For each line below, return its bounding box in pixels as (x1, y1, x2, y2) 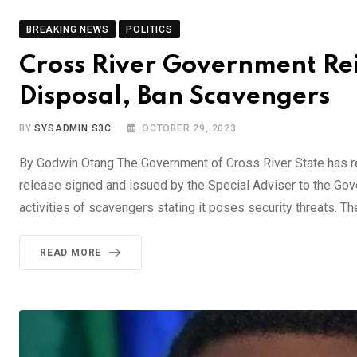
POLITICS (126, 23, 173, 35)
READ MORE (40, 246, 102, 258)
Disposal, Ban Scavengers (19, 84, 330, 109)
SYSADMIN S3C (34, 122, 112, 134)
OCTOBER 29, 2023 (142, 122, 237, 134)
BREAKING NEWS (26, 23, 109, 35)
